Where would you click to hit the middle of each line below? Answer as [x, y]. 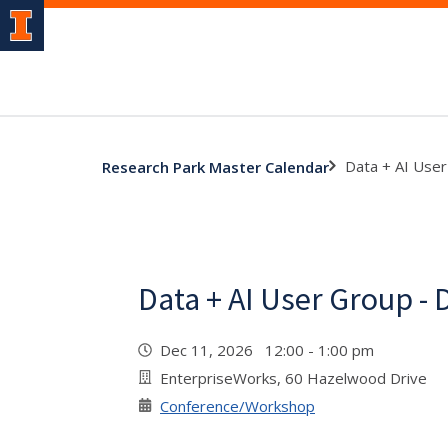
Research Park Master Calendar [215, 166]
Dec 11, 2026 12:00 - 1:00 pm [271, 350]
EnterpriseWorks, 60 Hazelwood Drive [293, 378]
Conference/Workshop [237, 406]
